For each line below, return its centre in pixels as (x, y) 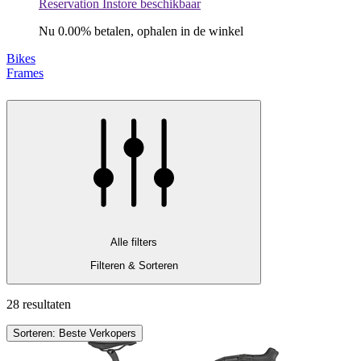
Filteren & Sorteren (134, 265)
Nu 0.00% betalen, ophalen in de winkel (141, 31)
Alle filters (134, 243)
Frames (25, 73)
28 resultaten (39, 304)
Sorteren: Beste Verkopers (75, 333)
